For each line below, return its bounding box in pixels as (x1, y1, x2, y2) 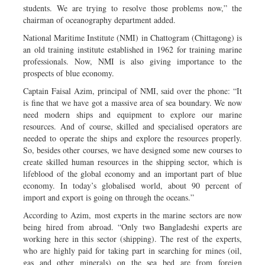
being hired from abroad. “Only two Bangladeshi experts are (23, 221, 242, 232)
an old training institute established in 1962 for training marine (23, 43, 242, 55)
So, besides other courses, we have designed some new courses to (23, 144, 242, 156)
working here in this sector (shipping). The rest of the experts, (23, 232, 242, 244)
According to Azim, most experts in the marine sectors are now (23, 209, 242, 221)
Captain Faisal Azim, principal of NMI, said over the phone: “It (23, 85, 242, 96)
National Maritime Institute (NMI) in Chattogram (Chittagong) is (23, 31, 242, 43)
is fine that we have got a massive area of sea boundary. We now (23, 96, 242, 108)
